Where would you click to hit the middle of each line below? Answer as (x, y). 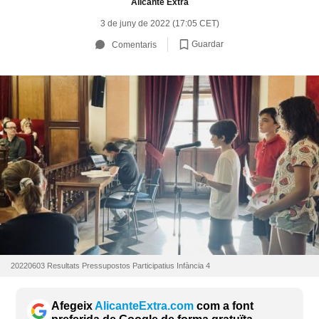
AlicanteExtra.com (144, 306)
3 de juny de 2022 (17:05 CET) (159, 23)
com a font (224, 306)
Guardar (208, 44)
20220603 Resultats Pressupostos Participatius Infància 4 (110, 266)
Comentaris (134, 45)
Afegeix (73, 306)
